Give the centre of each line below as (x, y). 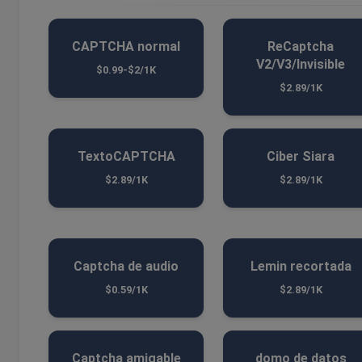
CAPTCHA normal (126, 46)
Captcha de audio (126, 266)
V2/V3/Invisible (301, 64)
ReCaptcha (301, 46)
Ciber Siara (301, 156)
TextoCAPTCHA (126, 156)
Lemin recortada (301, 266)
